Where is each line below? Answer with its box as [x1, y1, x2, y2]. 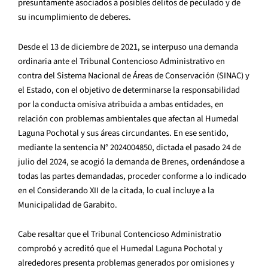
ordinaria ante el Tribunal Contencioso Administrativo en [18, 54, 225, 68]
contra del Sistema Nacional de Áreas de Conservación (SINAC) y [18, 69, 249, 82]
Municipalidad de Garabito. [18, 198, 117, 211]
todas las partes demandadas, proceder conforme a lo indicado [18, 169, 246, 182]
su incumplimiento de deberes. [18, 11, 131, 24]
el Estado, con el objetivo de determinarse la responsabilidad [18, 83, 240, 96]
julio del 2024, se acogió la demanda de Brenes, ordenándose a [18, 155, 245, 168]
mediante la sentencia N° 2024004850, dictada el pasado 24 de [18, 141, 241, 154]
